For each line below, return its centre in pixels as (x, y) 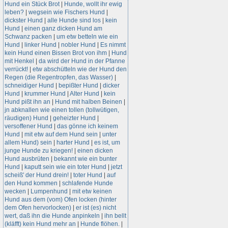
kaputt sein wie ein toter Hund (65, 167)
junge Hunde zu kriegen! (39, 151)
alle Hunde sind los (74, 20)
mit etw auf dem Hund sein (61, 134)
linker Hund (40, 45)
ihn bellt (115, 216)
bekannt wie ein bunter (85, 159)
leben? (14, 12)
